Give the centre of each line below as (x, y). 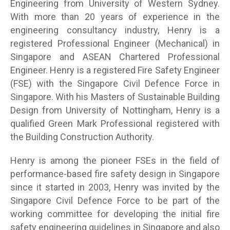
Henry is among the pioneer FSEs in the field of (115, 160)
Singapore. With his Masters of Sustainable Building (115, 97)
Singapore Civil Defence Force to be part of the (115, 200)
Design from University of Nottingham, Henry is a (115, 110)
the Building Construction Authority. (82, 137)
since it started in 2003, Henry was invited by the (115, 187)
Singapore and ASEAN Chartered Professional (115, 56)
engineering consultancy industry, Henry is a (115, 30)
